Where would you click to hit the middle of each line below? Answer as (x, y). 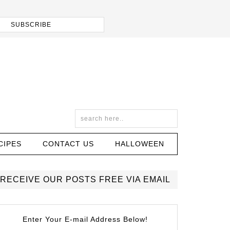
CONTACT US (68, 144)
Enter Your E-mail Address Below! (85, 219)
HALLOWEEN (139, 144)
